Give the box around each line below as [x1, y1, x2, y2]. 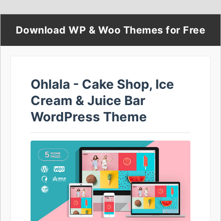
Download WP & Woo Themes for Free [15, 24, 206, 36]
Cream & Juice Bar [31, 93, 146, 108]
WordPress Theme [31, 109, 147, 124]
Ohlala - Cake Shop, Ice [31, 76, 174, 92]
